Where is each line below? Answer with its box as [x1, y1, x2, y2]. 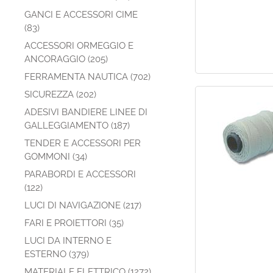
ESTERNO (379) [24, 249, 89, 260]
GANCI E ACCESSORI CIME [24, 9, 138, 20]
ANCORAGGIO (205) [24, 54, 108, 65]
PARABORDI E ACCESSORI [24, 169, 136, 180]
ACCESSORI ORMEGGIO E [24, 40, 133, 51]
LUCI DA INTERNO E [24, 235, 112, 246]
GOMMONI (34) [24, 151, 87, 162]
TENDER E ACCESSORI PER [24, 138, 141, 149]
